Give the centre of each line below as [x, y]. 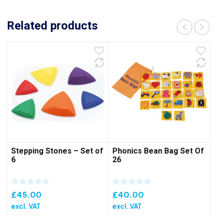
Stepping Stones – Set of [57, 151]
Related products [52, 26]
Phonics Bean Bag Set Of [158, 151]
